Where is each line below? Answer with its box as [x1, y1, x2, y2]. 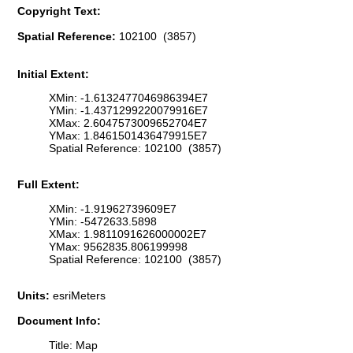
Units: [17, 289, 53, 303]
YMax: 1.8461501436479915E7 [49, 129, 207, 143]
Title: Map [49, 338, 98, 351]
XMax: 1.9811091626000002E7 [49, 227, 206, 240]
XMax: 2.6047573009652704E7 [49, 117, 207, 130]
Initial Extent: [17, 67, 89, 80]
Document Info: [17, 314, 101, 328]
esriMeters [53, 289, 106, 303]
